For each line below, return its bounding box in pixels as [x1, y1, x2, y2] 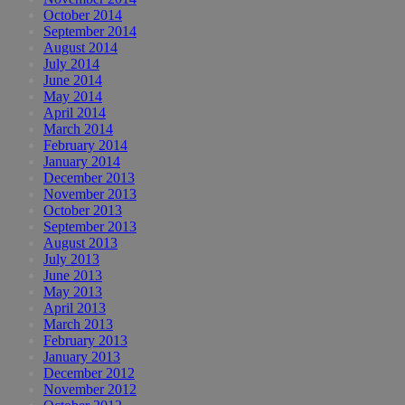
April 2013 [43, 300, 106, 316]
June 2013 [43, 268, 102, 284]
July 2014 [43, 56, 99, 72]
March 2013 [43, 316, 113, 333]
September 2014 [43, 24, 137, 40]
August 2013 [43, 235, 118, 251]
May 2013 [43, 284, 102, 300]
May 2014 [43, 89, 102, 105]
